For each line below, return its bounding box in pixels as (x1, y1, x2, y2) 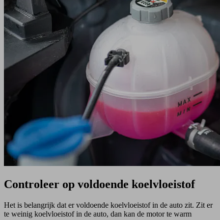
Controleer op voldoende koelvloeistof (4, 178, 195, 191)
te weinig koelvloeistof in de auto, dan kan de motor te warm (4, 209, 192, 218)
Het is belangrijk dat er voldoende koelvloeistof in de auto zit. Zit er (4, 200, 213, 209)
